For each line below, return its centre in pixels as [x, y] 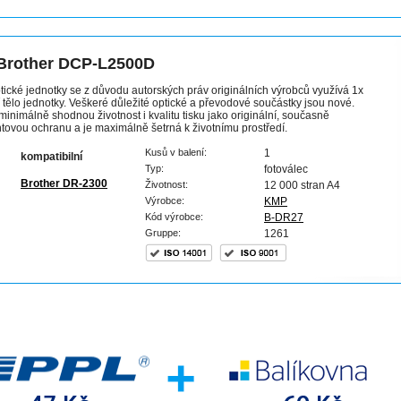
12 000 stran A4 [302, 185]
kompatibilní [51, 157]
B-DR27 [284, 218]
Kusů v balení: [176, 152]
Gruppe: [163, 233]
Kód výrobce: [174, 217]
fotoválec [286, 169]
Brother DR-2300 [64, 183]
